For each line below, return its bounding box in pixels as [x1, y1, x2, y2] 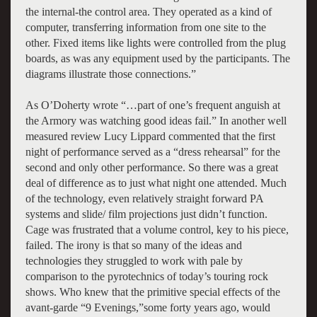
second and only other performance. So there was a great [25, 161, 278, 173]
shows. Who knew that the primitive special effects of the [25, 285, 280, 298]
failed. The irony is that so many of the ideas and [25, 238, 242, 251]
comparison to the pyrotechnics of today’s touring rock [25, 270, 268, 282]
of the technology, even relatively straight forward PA [25, 192, 263, 204]
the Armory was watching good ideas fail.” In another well [25, 114, 287, 127]
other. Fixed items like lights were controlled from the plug [25, 36, 286, 49]
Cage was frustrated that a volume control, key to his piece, [25, 223, 289, 236]
